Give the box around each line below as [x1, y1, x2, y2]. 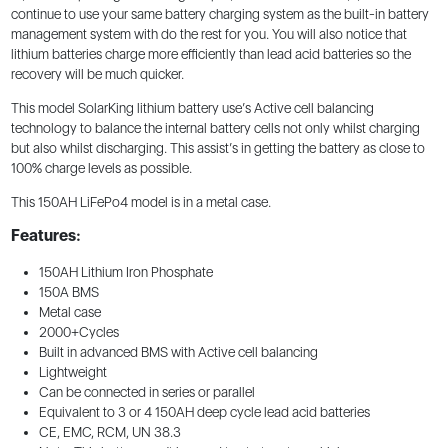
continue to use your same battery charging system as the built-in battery [10, 6, 429, 23]
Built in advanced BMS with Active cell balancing [38, 343, 318, 360]
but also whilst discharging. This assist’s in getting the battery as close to [10, 140, 425, 157]
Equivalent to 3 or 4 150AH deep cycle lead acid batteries [38, 403, 370, 420]
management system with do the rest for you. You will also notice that [10, 26, 407, 43]
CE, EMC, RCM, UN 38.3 [38, 423, 181, 440]
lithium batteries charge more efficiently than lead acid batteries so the [10, 46, 411, 63]
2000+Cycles [38, 323, 119, 340]
